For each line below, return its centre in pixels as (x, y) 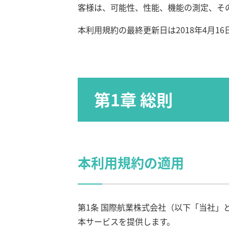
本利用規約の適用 (131, 162)
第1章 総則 (133, 99)
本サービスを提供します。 (126, 221)
